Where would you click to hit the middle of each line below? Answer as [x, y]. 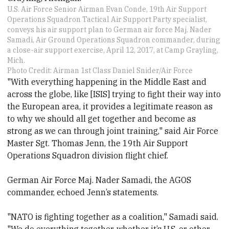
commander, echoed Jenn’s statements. [83, 192]
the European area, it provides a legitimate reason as [110, 107]
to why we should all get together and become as [102, 119]
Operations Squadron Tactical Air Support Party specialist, [107, 20]
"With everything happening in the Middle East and [107, 82]
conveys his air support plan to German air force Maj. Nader [110, 30]
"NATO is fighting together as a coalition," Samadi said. [113, 217]
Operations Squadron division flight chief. [88, 156]
